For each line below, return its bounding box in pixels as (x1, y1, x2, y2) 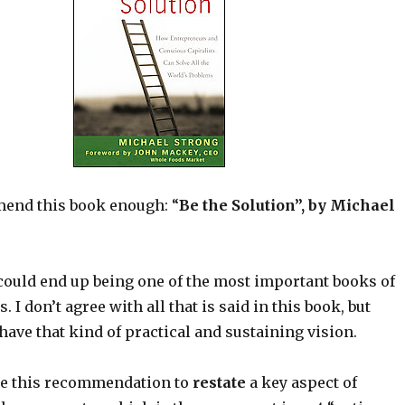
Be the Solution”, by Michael (178, 196, 395, 215)
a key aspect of (245, 373, 357, 392)
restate (192, 373, 246, 392)
